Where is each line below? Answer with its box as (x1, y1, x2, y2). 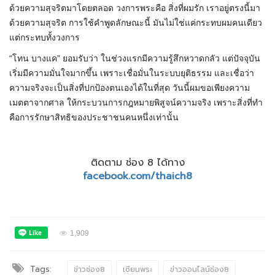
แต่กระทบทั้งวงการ (9, 33, 80, 43)
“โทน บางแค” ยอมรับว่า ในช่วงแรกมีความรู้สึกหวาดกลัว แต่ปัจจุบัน (9, 53, 260, 64)
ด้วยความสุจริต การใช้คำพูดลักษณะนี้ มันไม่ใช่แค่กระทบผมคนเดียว (9, 18, 262, 28)
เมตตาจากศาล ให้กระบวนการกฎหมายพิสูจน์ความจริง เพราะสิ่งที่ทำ (9, 98, 263, 108)
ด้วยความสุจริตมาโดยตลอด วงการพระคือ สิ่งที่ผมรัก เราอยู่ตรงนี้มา (9, 3, 260, 14)
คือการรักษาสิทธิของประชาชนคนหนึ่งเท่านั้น (9, 112, 179, 123)
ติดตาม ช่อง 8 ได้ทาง (90, 155, 185, 171)
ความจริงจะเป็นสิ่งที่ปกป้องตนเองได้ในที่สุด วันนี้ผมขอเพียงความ (9, 83, 250, 93)
